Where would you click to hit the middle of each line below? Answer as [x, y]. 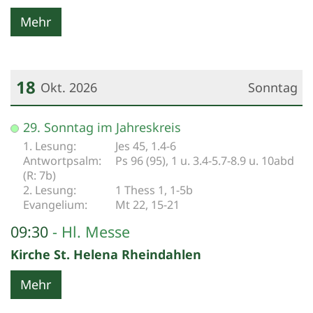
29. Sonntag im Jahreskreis [102, 128]
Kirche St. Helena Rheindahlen [106, 255]
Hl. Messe [96, 232]
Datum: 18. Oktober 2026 [84, 120]
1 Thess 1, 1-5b [154, 190]
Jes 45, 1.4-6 [146, 146]
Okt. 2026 [69, 88]
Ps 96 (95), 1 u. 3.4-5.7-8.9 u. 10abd [205, 161]
